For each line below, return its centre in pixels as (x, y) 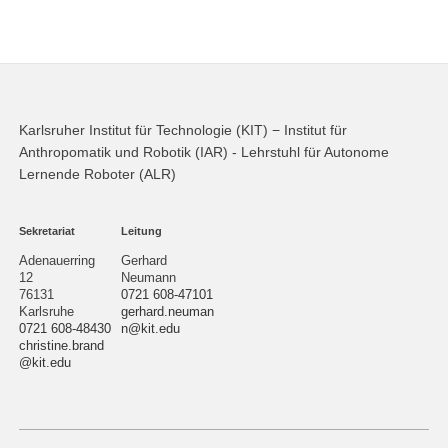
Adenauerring (56, 260)
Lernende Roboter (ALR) (97, 174)
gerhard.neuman (168, 311)
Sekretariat (46, 231)
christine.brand (61, 345)
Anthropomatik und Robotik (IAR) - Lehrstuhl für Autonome (203, 152)
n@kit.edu (151, 328)
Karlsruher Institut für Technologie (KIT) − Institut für (182, 130)
